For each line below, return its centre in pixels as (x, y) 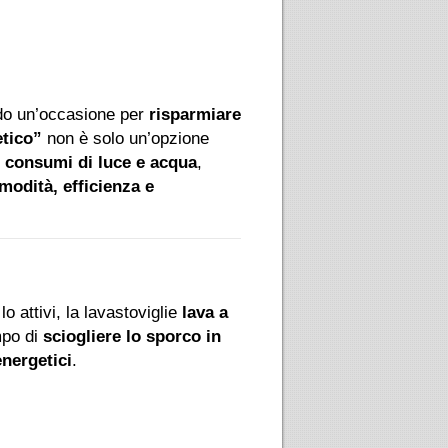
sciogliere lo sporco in (132, 336)
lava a (205, 312)
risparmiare (195, 114)
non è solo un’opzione (125, 138)
